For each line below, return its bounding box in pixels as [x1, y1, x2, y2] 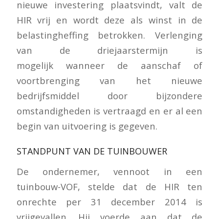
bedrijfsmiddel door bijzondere [16, 89, 203, 102]
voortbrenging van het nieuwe [16, 74, 203, 87]
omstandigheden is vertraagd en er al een [16, 105, 203, 117]
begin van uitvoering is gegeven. [16, 120, 157, 132]
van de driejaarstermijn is [16, 44, 203, 57]
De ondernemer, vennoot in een [16, 165, 203, 177]
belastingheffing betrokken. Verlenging [16, 29, 203, 42]
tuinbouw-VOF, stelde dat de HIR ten [16, 180, 203, 193]
